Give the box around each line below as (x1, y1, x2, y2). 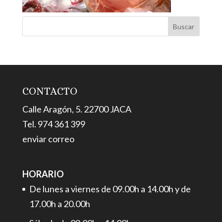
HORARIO (22, 168, 64, 180)
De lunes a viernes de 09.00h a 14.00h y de (29, 183, 191, 195)
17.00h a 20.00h (29, 198, 90, 210)
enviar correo (22, 133, 74, 144)
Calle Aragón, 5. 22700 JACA (22, 104, 131, 114)
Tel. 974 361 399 (22, 118, 85, 129)
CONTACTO (22, 85, 77, 97)
